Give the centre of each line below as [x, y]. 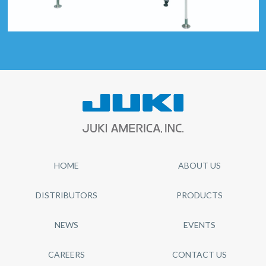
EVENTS [199, 225]
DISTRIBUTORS [66, 195]
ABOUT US [199, 165]
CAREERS [66, 254]
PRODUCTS [199, 195]
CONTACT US [199, 254]
